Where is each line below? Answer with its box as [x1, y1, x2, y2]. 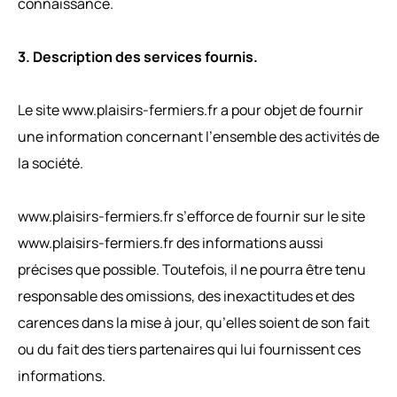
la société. [18, 152, 83, 173]
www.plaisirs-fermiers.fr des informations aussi [18, 232, 323, 253]
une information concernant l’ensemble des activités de [18, 126, 379, 146]
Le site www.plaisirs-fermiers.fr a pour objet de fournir [18, 99, 363, 120]
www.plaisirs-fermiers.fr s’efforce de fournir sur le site [18, 206, 365, 226]
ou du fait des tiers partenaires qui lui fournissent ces [18, 339, 361, 359]
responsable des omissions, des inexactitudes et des [18, 285, 354, 306]
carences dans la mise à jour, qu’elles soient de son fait [18, 312, 370, 332]
